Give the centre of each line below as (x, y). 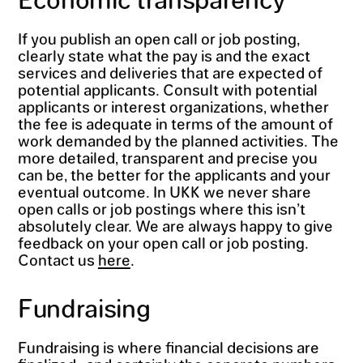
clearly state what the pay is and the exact (164, 56)
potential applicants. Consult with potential (167, 90)
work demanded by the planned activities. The (178, 141)
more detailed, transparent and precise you (167, 158)
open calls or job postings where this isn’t (161, 209)
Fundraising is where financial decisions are (168, 346)
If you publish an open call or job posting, (158, 38)
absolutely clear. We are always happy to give (175, 226)
